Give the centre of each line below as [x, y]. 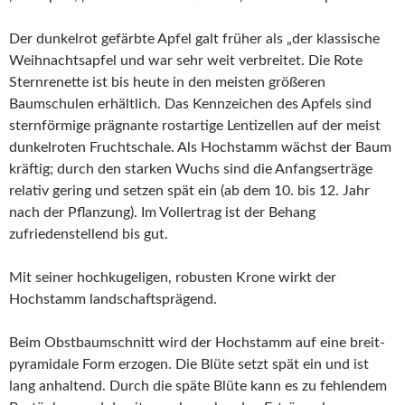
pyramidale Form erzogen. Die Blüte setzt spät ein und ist [189, 365]
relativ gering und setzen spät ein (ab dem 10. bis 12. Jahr [189, 191]
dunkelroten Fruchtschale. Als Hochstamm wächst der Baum [200, 148]
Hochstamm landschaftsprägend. [113, 300]
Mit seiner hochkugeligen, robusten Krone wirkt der [173, 278]
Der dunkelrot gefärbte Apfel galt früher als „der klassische [194, 39]
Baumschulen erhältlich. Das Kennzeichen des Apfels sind [190, 104]
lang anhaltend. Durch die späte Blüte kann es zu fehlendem [198, 386]
